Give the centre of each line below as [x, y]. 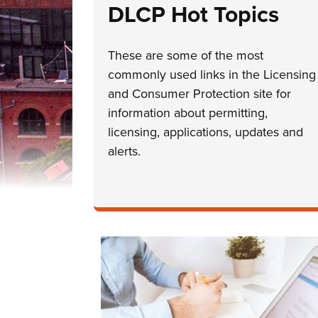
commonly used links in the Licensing [212, 75]
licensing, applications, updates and [206, 132]
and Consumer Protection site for [200, 94]
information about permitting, [188, 113]
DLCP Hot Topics [194, 15]
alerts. [125, 151]
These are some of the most [186, 55]
